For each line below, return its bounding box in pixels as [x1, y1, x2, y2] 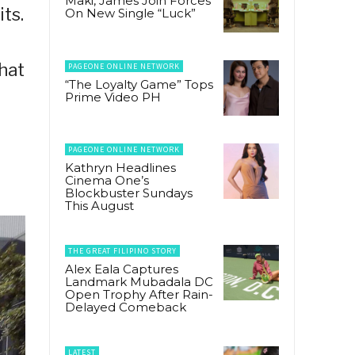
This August [65, 197, 134, 213]
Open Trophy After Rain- [65, 286, 213, 302]
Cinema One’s [65, 172, 149, 188]
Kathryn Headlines [65, 159, 176, 175]
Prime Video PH [65, 89, 161, 105]
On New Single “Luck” [65, 6, 196, 21]
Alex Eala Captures [65, 261, 178, 277]
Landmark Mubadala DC [65, 273, 213, 289]
